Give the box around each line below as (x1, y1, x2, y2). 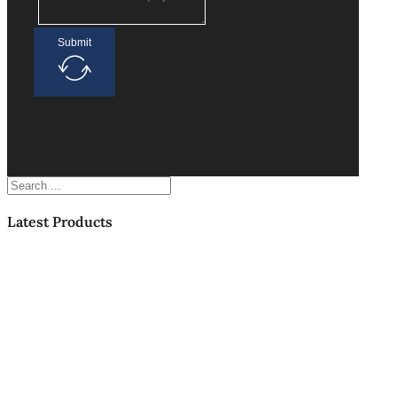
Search (6, 175, 40, 190)
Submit (58, 36, 91, 50)
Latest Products (7, 213, 113, 231)
